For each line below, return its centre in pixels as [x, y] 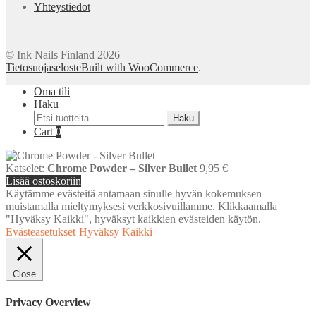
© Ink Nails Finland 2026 [63, 55]
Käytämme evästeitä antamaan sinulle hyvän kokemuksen [134, 194]
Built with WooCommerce [140, 68]
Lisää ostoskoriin [43, 181]
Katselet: [26, 169]
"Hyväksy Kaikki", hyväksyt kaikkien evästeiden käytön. [133, 219]
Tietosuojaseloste [43, 68]
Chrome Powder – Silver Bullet [122, 169]
